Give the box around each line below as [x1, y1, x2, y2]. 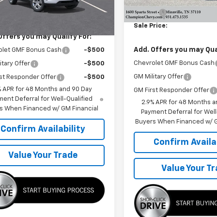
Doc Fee [134, 9, 159, 15]
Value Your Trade [8, 151, 77, 160]
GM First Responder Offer [134, 87, 210, 93]
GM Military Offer [134, 73, 184, 80]
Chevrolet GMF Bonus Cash [134, 60, 215, 66]
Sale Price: [134, 22, 168, 29]
